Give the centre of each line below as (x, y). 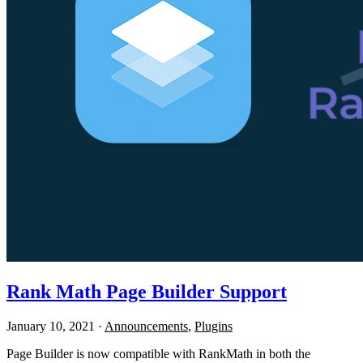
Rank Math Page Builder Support (147, 291)
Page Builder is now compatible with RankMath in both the (158, 353)
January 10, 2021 (51, 326)
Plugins (214, 326)
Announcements (146, 326)
